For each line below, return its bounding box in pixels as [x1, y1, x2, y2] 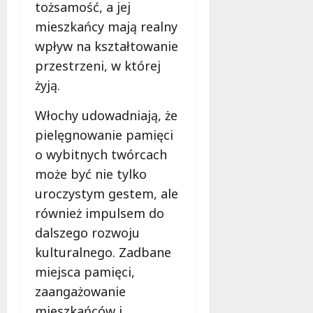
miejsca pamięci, [35, 263, 135, 281]
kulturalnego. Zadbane [35, 244, 171, 261]
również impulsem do [35, 205, 164, 222]
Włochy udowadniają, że [35, 107, 177, 124]
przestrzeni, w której [35, 57, 161, 75]
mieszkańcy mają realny [35, 18, 177, 36]
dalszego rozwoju [35, 224, 140, 242]
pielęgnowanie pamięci [35, 126, 173, 144]
